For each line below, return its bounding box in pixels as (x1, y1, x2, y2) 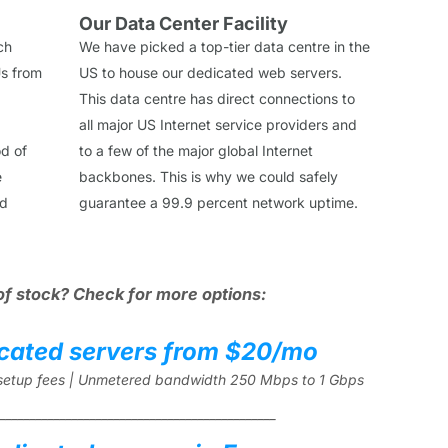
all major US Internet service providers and (79, 115, 357, 133)
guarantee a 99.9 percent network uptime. (79, 193, 358, 211)
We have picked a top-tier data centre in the (79, 37, 370, 55)
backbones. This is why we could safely (79, 167, 338, 185)
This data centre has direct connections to (79, 89, 355, 107)
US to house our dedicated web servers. (79, 63, 342, 81)
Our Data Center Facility (79, 12, 288, 34)
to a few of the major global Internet (79, 141, 313, 159)
